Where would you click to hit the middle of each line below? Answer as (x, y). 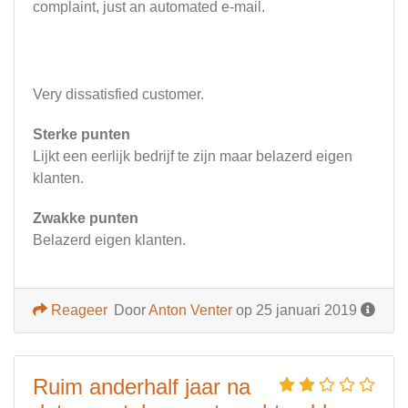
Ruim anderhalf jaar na (142, 387)
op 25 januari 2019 (296, 311)
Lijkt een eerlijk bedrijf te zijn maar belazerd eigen (193, 157)
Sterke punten (82, 135)
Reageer (77, 311)
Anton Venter (190, 311)
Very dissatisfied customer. (118, 95)
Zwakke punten (86, 219)
